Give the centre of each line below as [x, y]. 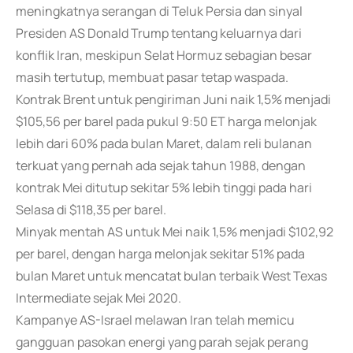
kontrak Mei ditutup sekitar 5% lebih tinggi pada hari [164, 188]
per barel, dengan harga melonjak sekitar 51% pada [160, 254]
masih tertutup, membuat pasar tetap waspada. [152, 77]
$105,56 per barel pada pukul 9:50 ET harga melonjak [166, 121]
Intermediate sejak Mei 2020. [98, 298]
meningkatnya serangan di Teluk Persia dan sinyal [159, 11]
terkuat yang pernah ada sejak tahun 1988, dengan [161, 165]
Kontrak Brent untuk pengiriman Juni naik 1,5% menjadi [173, 99]
